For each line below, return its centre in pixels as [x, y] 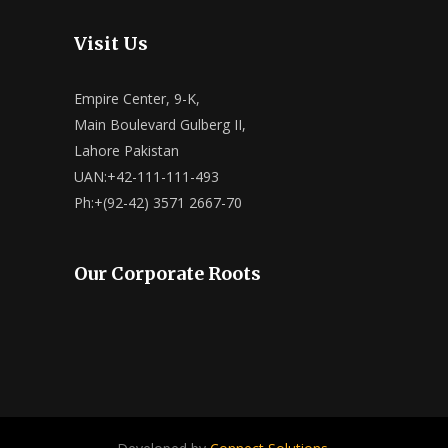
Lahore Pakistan [126, 151]
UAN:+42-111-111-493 [146, 177]
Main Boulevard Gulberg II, [160, 125]
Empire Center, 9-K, [137, 99]
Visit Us [111, 44]
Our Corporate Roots [167, 274]
